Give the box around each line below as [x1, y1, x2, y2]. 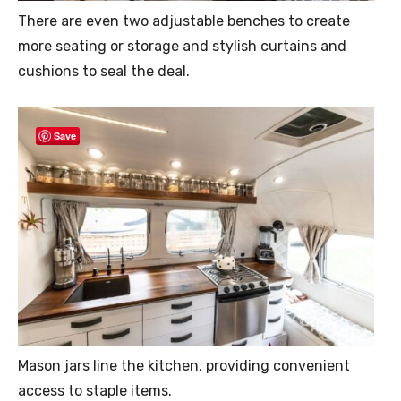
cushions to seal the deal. [18, 63, 190, 81]
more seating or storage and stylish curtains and [18, 38, 346, 55]
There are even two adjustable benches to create [18, 13, 350, 30]
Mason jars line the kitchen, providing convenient [18, 357, 350, 375]
